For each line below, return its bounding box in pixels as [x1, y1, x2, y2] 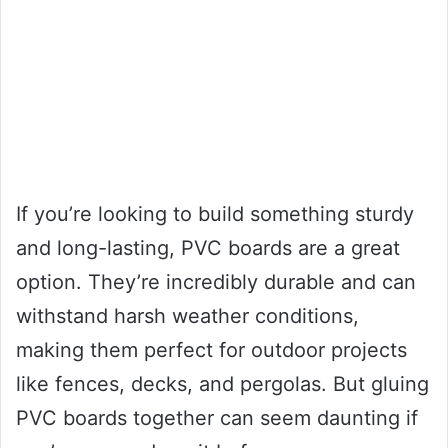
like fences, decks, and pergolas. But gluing [16, 371, 429, 396]
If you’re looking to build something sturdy [16, 201, 414, 226]
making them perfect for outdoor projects [16, 337, 407, 362]
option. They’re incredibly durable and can [16, 269, 416, 294]
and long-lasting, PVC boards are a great [16, 235, 400, 260]
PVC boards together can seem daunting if [16, 405, 418, 430]
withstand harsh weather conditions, [16, 303, 359, 328]
